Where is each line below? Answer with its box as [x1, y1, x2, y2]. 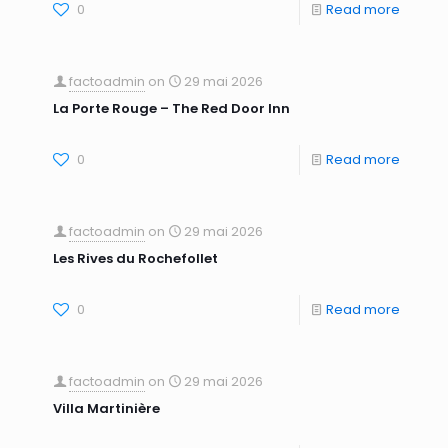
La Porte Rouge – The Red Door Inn [53, 99, 290, 118]
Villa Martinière [53, 399, 160, 418]
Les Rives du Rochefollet [53, 249, 218, 268]
